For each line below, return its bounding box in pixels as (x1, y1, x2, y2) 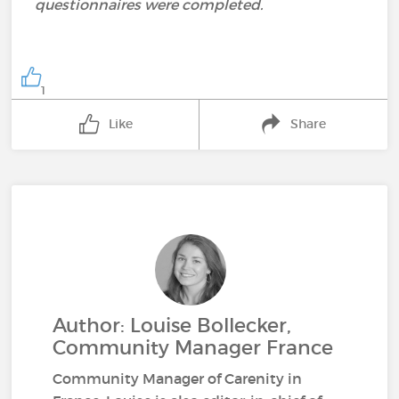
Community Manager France (53, 335, 334, 360)
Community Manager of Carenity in (53, 369, 303, 387)
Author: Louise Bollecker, (53, 313, 292, 338)
